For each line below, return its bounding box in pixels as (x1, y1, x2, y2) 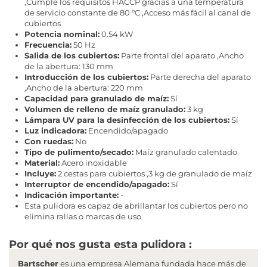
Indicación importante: (24, 190, 119, 200)
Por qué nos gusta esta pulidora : (9, 237, 192, 251)
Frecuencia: (24, 39, 72, 49)
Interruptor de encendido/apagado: (24, 179, 169, 189)
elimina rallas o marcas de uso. (24, 211, 143, 221)
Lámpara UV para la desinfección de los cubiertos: (24, 114, 229, 125)
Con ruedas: (24, 136, 73, 146)
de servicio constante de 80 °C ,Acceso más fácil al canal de (24, 7, 251, 17)
